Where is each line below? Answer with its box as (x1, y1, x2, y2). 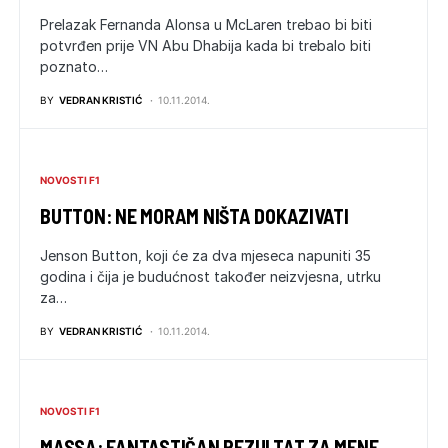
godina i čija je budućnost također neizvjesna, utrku (40, 268, 381, 285)
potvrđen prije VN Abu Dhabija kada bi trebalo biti (40, 37, 371, 54)
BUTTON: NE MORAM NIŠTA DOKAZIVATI (40, 204, 349, 228)
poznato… (40, 58, 108, 75)
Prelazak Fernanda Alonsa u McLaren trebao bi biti (40, 16, 372, 33)
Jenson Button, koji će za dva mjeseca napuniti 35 (40, 247, 371, 264)
